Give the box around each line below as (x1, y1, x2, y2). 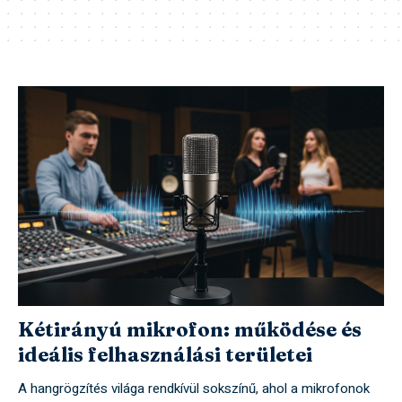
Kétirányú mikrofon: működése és (17, 317, 362, 343)
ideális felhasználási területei (17, 342, 312, 368)
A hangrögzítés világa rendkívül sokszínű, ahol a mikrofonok (17, 379, 370, 399)
